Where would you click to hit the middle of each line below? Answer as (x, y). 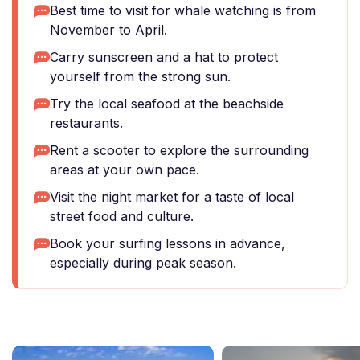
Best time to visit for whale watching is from (183, 10)
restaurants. (86, 123)
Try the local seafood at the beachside (167, 104)
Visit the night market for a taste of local (172, 197)
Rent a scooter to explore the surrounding (179, 150)
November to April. (108, 30)
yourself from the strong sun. (140, 76)
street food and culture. (122, 216)
